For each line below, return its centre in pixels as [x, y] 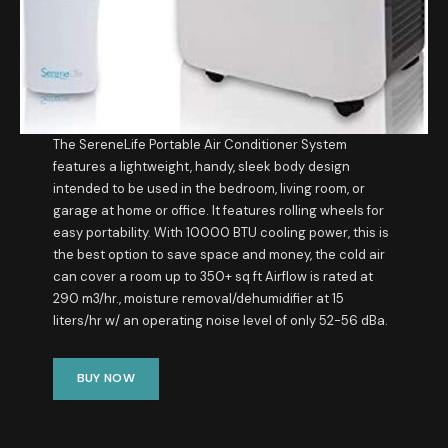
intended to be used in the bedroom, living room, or [208, 188]
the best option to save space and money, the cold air [218, 254]
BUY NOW [106, 378]
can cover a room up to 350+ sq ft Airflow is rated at [212, 276]
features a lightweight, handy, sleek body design [201, 166]
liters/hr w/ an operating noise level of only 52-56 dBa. [220, 320]
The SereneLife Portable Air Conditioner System [199, 144]
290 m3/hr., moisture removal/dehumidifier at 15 [198, 298]
